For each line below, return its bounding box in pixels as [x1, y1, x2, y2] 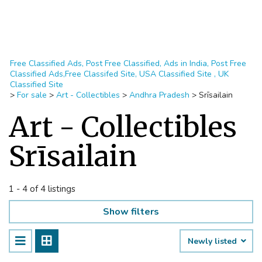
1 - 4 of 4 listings [9, 183, 75, 195]
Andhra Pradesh [129, 89, 189, 101]
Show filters [103, 205, 159, 218]
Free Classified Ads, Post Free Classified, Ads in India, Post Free [10, 58, 246, 69]
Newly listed [188, 236, 239, 247]
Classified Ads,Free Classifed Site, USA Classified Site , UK [10, 68, 229, 80]
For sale [17, 89, 47, 101]
